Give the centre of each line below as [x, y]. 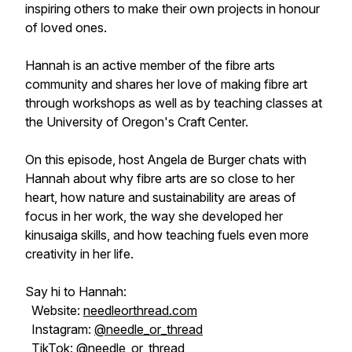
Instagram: [60, 329]
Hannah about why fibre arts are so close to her [160, 178]
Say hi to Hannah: [76, 291]
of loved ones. [66, 27]
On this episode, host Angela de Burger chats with [166, 159]
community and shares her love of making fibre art [166, 84]
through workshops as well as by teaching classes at [174, 103]
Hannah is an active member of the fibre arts [150, 65]
